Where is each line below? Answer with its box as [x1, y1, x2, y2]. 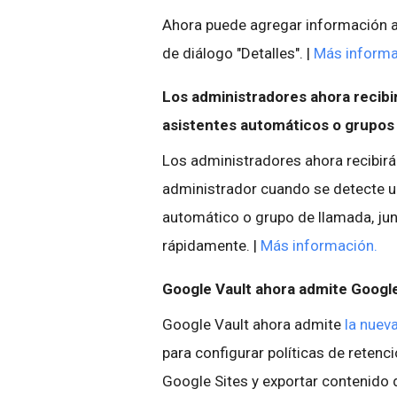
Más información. [261, 237, 378, 254]
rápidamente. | [162, 237, 261, 254]
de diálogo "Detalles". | [162, 44, 314, 62]
